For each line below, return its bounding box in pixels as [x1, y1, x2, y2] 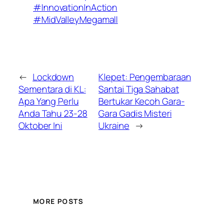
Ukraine [98, 119, 129, 132]
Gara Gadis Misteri [98, 107, 172, 120]
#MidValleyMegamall [33, 13, 118, 26]
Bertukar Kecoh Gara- [98, 94, 185, 108]
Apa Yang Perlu [18, 94, 79, 108]
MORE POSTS [33, 197, 83, 206]
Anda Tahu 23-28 [18, 107, 88, 120]
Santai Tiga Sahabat [98, 82, 179, 95]
